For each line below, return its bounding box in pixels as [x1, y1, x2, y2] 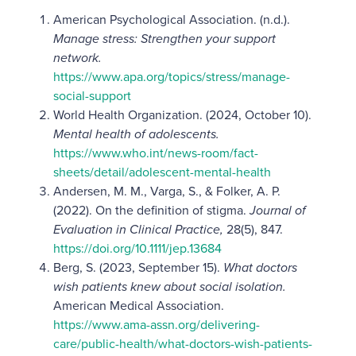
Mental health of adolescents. [52, 124, 219, 143]
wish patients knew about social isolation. [52, 277, 286, 296]
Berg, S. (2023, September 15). [52, 257, 223, 277]
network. [52, 48, 102, 67]
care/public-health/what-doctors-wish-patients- [52, 334, 312, 353]
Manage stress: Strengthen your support [52, 29, 276, 48]
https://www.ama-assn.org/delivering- [52, 315, 260, 334]
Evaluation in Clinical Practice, [52, 219, 226, 238]
